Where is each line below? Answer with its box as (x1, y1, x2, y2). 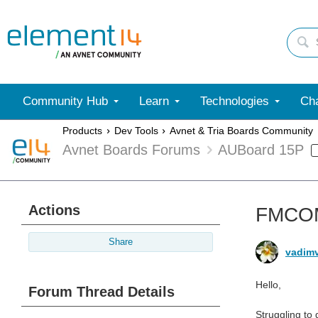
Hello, (256, 279, 281, 290)
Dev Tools (114, 125, 158, 137)
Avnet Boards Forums (62, 142, 200, 158)
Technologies (200, 94, 269, 108)
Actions (28, 202, 80, 218)
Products (62, 125, 102, 137)
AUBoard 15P (218, 142, 304, 158)
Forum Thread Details (28, 284, 175, 300)
